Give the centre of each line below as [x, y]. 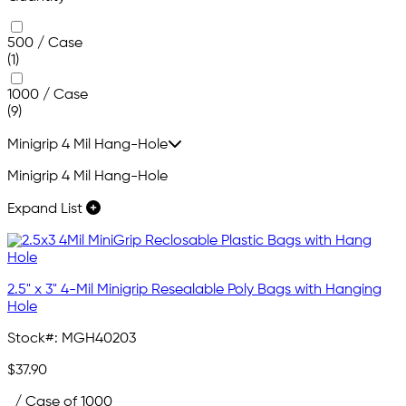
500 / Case [45, 44]
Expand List [47, 210]
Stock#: [33, 339]
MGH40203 [99, 339]
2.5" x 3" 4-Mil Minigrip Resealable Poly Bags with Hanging [194, 290]
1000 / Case [48, 96]
